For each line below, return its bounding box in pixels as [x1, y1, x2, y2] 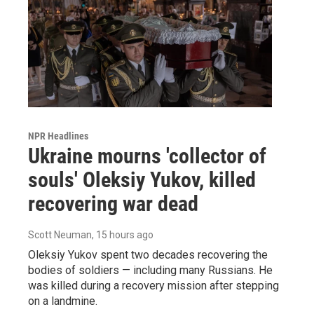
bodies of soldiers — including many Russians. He [28, 263, 273, 277]
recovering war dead [28, 191, 198, 216]
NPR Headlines [28, 130, 88, 142]
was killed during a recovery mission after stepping [28, 278, 279, 292]
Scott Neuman [28, 228, 92, 240]
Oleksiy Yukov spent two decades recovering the [28, 247, 268, 261]
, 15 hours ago [92, 228, 153, 240]
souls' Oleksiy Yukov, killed [28, 167, 256, 192]
